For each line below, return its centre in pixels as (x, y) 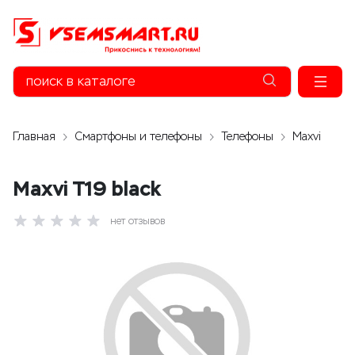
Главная (34, 137)
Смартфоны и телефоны (138, 137)
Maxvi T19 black (87, 189)
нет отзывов (137, 221)
